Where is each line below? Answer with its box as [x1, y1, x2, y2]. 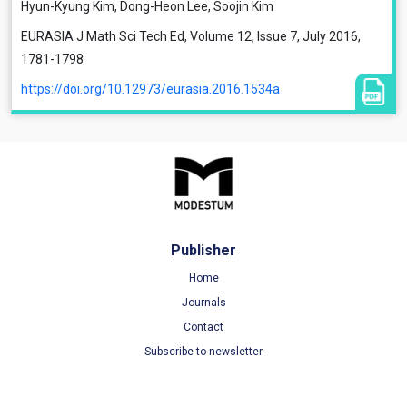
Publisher [171, 242, 236, 259]
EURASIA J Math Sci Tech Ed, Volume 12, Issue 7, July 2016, [21, 29, 361, 44]
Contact [184, 321, 223, 333]
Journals [181, 296, 226, 309]
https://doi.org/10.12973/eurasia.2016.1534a [21, 82, 280, 96]
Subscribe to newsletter [144, 345, 263, 358]
